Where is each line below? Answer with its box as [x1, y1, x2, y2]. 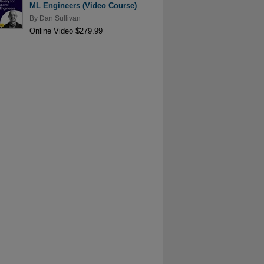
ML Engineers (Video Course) [29, 1, 137, 11]
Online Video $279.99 [29, 26, 103, 35]
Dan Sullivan [39, 14, 81, 22]
